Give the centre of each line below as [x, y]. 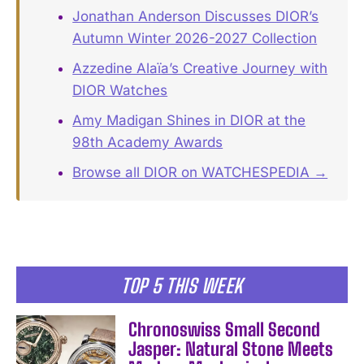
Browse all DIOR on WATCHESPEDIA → [200, 173]
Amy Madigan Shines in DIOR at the [189, 121]
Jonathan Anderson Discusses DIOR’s [196, 17]
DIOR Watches [120, 91]
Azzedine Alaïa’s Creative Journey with [200, 69]
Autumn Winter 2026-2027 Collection [195, 39]
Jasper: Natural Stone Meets [231, 349]
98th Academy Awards [148, 143]
